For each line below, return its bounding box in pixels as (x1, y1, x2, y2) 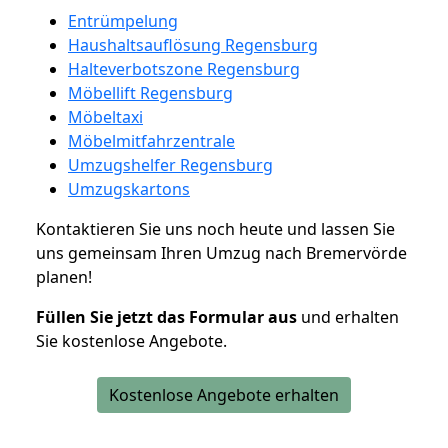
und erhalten (297, 305, 399, 328)
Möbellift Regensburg (68, 81, 233, 104)
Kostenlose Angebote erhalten (109, 383, 339, 406)
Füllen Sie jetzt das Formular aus (36, 305, 297, 328)
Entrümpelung (68, 9, 178, 32)
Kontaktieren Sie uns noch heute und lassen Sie (36, 217, 395, 240)
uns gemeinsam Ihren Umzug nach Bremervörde (36, 241, 407, 264)
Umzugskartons (68, 177, 190, 200)
